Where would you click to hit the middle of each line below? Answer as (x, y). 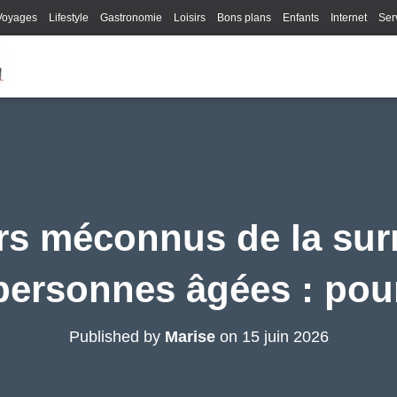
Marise (190, 337)
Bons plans (244, 18)
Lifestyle (69, 18)
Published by (117, 337)
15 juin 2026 (285, 337)
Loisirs (190, 18)
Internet (349, 18)
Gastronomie (131, 18)
